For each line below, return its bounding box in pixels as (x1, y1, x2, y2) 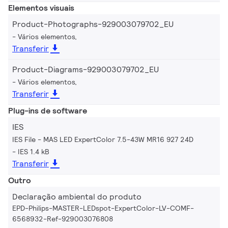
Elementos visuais (8, 2, 74, 13)
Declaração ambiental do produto (12, 191, 141, 202)
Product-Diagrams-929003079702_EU (12, 64, 159, 75)
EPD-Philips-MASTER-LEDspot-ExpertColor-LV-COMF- (12, 203, 194, 213)
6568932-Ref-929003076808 (12, 214, 113, 223)
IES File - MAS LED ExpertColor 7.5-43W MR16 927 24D (12, 134, 193, 144)
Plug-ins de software (8, 105, 87, 116)
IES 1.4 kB (18, 147, 49, 156)
